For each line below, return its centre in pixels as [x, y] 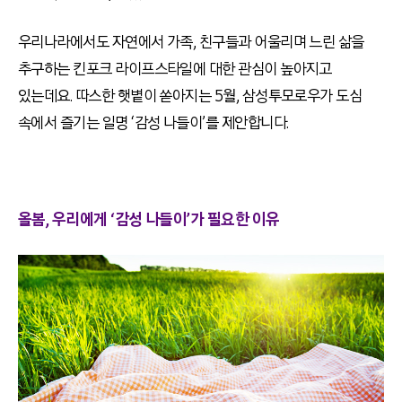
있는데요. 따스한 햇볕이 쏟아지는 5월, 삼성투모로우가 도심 [190, 96]
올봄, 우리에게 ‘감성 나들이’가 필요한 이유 [149, 220]
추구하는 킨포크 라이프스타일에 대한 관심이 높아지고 [175, 69]
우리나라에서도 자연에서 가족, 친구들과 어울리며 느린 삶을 [191, 42]
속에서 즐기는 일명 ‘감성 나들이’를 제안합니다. [153, 123]
